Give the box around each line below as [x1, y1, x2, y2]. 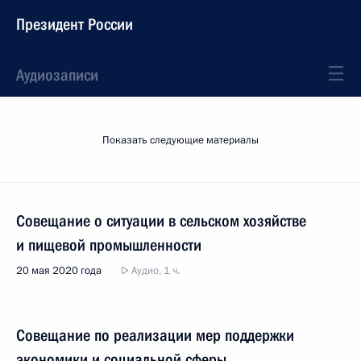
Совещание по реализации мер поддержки [16, 326, 294, 345]
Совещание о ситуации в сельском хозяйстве [16, 211, 306, 230]
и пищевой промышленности [16, 235, 201, 255]
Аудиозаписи [16, 65, 98, 85]
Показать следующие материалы [102, 133, 259, 147]
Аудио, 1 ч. [129, 263, 180, 278]
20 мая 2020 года [16, 263, 102, 278]
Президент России [16, 15, 133, 34]
